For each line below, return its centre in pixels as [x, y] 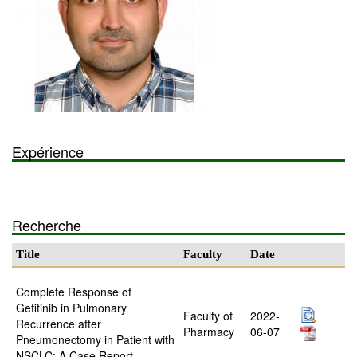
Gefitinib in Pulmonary [71, 307]
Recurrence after [59, 323]
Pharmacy [209, 331]
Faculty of [208, 315]
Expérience [48, 151]
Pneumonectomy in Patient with [95, 339]
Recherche [47, 224]
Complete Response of [74, 291]
